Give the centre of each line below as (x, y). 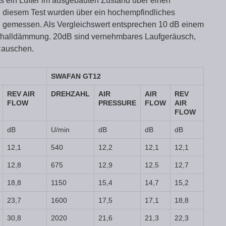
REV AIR (21, 94)
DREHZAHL (70, 94)
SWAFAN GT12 (76, 76)
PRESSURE (117, 103)
